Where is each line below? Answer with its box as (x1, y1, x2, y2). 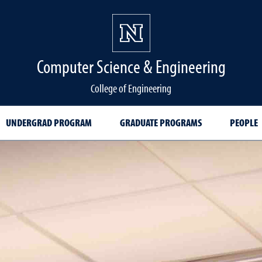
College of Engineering (91, 81, 171, 95)
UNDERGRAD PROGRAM (5, 116, 92, 129)
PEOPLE (229, 116, 258, 129)
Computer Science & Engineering (36, 54, 226, 78)
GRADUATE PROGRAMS (119, 116, 202, 129)
